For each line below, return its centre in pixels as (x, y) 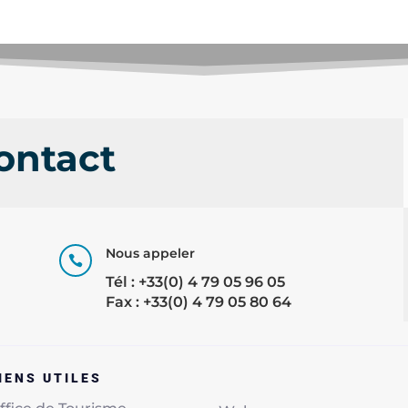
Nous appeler (150, 253)
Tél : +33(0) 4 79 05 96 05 (195, 281)
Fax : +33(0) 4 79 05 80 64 (198, 301)
